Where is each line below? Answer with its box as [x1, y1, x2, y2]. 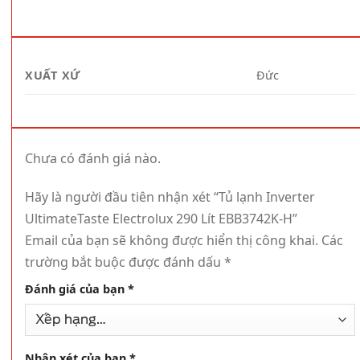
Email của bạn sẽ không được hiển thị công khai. [25, 231, 318, 249]
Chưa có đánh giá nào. [25, 149, 161, 168]
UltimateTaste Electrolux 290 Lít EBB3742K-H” [25, 209, 301, 227]
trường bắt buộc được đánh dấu [25, 252, 224, 271]
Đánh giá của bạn [25, 280, 128, 297]
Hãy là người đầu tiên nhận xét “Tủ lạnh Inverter [25, 187, 315, 206]
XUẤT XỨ [25, 67, 82, 84]
